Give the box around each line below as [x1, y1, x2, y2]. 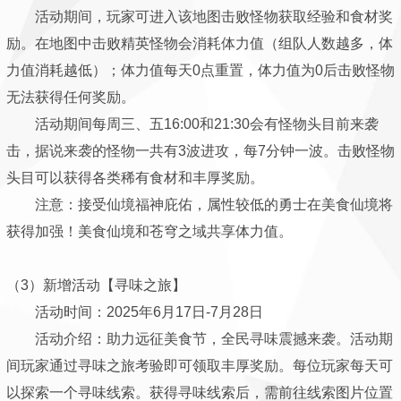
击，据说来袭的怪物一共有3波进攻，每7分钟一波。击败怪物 [6, 143, 395, 158]
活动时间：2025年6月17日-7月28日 [6, 304, 263, 320]
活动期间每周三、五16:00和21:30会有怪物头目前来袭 [6, 116, 379, 132]
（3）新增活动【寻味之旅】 [6, 277, 186, 293]
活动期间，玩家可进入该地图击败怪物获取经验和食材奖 [6, 9, 393, 24]
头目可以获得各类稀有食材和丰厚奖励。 [6, 170, 264, 185]
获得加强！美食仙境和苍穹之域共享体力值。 [6, 224, 293, 239]
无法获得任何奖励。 [6, 90, 135, 105]
